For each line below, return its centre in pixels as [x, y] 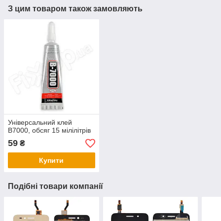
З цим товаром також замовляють [75, 8]
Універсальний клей [40, 123]
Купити [52, 161]
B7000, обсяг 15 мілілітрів [49, 130]
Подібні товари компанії [55, 186]
